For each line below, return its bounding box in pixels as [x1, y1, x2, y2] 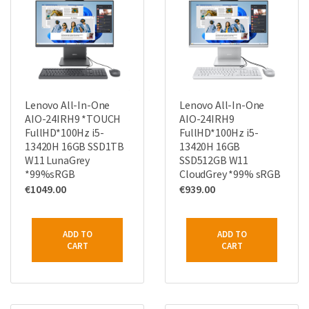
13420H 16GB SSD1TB [25, 139, 125, 153]
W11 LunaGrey [25, 153, 90, 167]
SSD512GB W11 [179, 153, 249, 167]
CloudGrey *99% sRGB [179, 167, 281, 181]
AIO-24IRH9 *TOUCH [25, 112, 121, 126]
